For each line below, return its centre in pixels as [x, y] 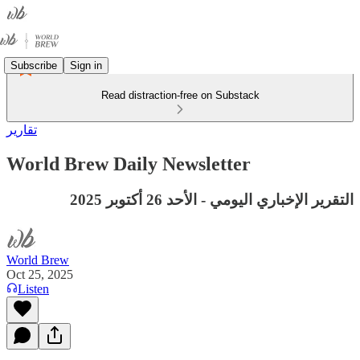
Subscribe [34, 65]
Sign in [86, 65]
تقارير [22, 130]
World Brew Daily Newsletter [129, 164]
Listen [33, 288]
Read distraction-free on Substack [180, 95]
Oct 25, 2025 [40, 274]
